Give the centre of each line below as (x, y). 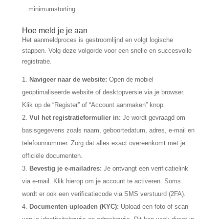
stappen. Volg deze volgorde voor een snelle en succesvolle (107, 51)
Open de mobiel (130, 79)
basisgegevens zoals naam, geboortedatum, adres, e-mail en (108, 130)
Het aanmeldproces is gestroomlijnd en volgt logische (97, 40)
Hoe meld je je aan (55, 31)
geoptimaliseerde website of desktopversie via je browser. (103, 92)
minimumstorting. (53, 9)
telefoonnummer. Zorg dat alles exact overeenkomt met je (103, 143)
